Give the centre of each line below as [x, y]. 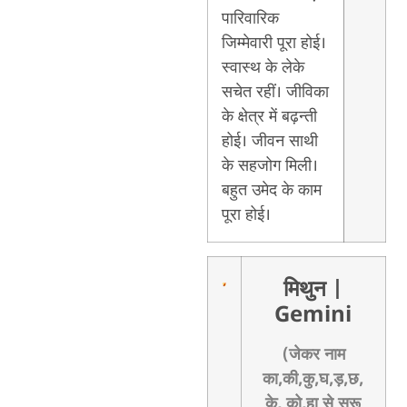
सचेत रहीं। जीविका [275, 92]
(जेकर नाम [313, 355]
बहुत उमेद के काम [271, 190]
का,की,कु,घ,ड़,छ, [313, 379]
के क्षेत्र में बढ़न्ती [269, 117]
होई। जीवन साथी [269, 141]
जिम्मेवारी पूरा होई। [273, 43]
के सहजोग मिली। [269, 166]
